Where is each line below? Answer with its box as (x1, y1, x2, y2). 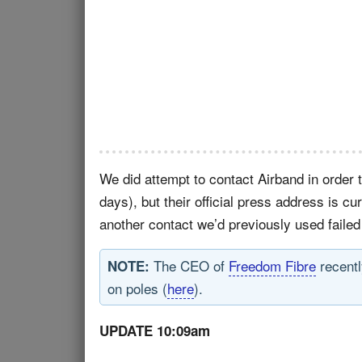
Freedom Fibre (229, 255, 316, 276)
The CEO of (149, 255, 229, 276)
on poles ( (107, 278, 167, 298)
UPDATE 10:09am (99, 321, 210, 340)
